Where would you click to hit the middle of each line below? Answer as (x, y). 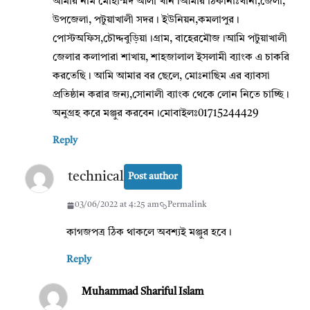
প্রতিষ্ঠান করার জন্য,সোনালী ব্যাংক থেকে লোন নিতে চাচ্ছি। (171, 95)
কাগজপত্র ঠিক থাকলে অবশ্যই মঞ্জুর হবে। (149, 233)
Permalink (187, 205)
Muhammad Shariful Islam (143, 293)
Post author (153, 177)
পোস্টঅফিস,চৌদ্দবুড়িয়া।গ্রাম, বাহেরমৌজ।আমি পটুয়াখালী (170, 39)
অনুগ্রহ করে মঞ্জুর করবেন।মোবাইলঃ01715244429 (156, 114)
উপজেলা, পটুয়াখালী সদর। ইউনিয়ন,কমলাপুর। (146, 21)
